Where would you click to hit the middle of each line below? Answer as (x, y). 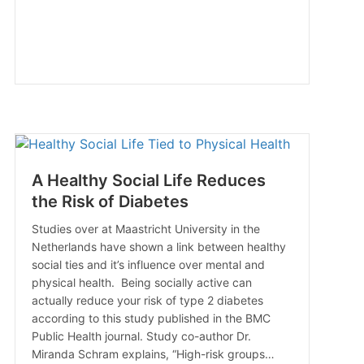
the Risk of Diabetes (110, 202)
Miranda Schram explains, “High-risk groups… (153, 354)
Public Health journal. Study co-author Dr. (141, 336)
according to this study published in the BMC (151, 318)
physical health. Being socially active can (141, 283)
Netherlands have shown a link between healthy (158, 247)
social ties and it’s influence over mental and (148, 265)
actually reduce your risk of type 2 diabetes (147, 301)
